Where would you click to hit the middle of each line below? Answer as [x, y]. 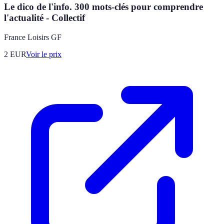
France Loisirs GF [33, 37]
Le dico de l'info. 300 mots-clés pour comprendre [103, 7]
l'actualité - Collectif [44, 18]
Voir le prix [44, 54]
